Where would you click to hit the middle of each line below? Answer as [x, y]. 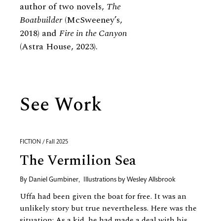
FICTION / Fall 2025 [44, 142]
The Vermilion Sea [78, 161]
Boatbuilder [41, 20]
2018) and [39, 33]
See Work [61, 105]
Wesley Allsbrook [151, 180]
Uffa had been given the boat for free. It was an [103, 196]
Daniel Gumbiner [54, 180]
